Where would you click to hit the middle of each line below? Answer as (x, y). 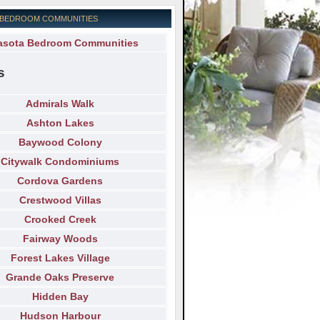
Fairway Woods (60, 239)
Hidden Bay (60, 297)
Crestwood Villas (60, 200)
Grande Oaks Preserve (60, 277)
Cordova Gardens (60, 181)
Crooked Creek (60, 220)
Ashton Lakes (60, 123)
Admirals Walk (60, 104)
